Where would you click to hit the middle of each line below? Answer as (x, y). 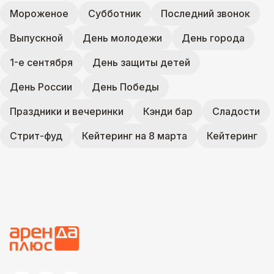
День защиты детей (141, 62)
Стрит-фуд (36, 136)
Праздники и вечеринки (67, 111)
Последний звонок (206, 13)
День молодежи (122, 38)
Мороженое (39, 13)
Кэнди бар (168, 111)
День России (41, 87)
